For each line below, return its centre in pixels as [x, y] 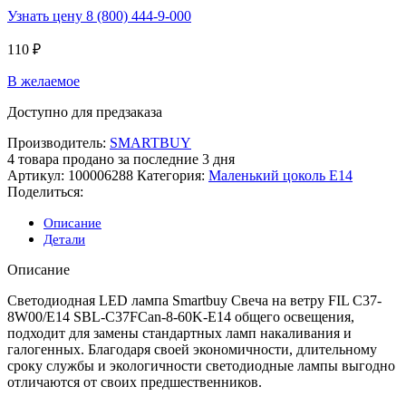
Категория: [171, 176]
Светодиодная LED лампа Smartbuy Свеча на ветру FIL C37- [194, 301]
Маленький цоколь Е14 [280, 176]
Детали [64, 240]
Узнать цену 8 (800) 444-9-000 [99, 16]
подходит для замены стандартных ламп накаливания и [179, 333]
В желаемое [43, 82]
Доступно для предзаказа [85, 112]
